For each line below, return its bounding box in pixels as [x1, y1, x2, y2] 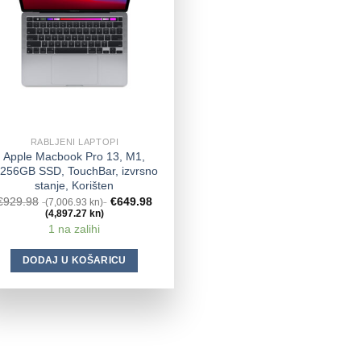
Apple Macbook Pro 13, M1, [3, 149, 146, 163]
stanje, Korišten [35, 178, 114, 192]
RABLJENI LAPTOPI [30, 137, 119, 147]
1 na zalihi [48, 222, 101, 235]
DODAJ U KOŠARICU [23, 255, 127, 265]
